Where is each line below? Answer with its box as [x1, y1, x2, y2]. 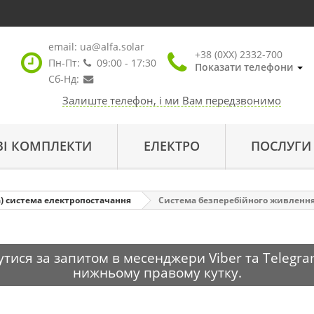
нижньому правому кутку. [72, 264, 242, 281]
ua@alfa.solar [79, 40, 144, 53]
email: [48, 40, 80, 53]
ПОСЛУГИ [251, 137, 312, 154]
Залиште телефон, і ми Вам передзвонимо [62, 93, 281, 107]
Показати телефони [194, 60, 293, 74]
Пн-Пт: [48, 56, 80, 69]
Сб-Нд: [48, 72, 79, 86]
